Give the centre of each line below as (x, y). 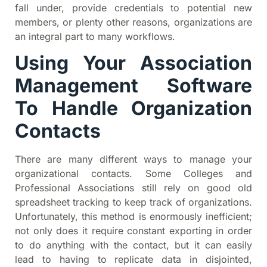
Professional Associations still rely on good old (133, 187)
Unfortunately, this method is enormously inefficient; (133, 216)
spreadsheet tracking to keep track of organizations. (133, 202)
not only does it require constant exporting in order (133, 230)
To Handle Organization (133, 108)
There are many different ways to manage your (133, 159)
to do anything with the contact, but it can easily (133, 245)
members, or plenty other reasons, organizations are (133, 22)
